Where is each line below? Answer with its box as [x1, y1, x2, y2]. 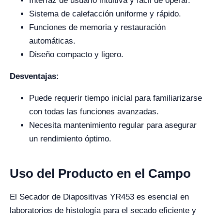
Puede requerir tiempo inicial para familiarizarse [29, 93, 202, 103]
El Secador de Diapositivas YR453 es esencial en [10, 192, 189, 201]
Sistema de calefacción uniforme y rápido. [29, 9, 181, 18]
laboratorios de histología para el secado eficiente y [10, 205, 196, 215]
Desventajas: [10, 71, 59, 81]
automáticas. [29, 36, 76, 46]
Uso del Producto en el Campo [10, 166, 191, 181]
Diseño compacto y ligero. [29, 49, 124, 59]
